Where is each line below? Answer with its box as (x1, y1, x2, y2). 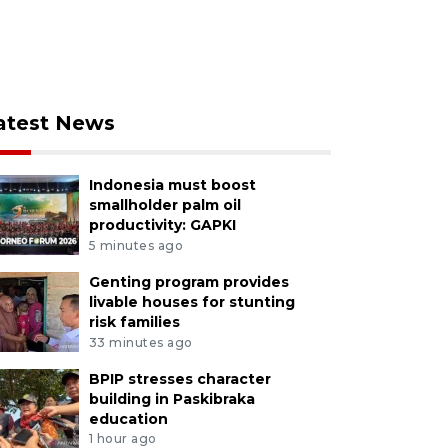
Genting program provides (88, 272, 289, 291)
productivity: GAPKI (88, 216, 236, 234)
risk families (88, 312, 180, 331)
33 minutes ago (88, 334, 193, 350)
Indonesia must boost (88, 176, 256, 194)
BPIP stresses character (88, 369, 271, 388)
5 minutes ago (88, 237, 184, 253)
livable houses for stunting (88, 292, 295, 311)
